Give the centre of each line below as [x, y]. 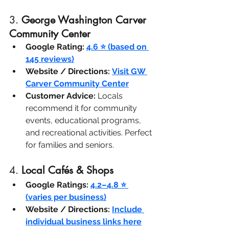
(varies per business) [66, 197]
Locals [110, 96]
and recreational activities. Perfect [90, 133]
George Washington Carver [85, 20]
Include [128, 210]
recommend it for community [82, 108]
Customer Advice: [61, 96]
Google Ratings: [57, 185]
